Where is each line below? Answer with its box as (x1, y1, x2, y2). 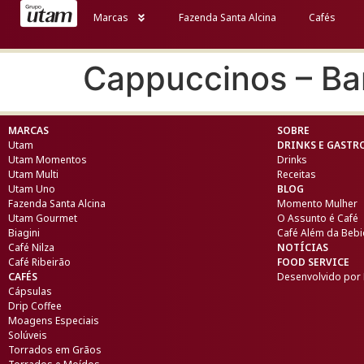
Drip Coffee (8, 299, 62, 313)
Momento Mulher (277, 197, 357, 210)
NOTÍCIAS (277, 240, 328, 254)
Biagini (8, 226, 40, 240)
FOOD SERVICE (277, 255, 349, 269)
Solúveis (8, 328, 47, 342)
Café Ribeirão (8, 255, 71, 269)
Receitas (277, 167, 316, 181)
